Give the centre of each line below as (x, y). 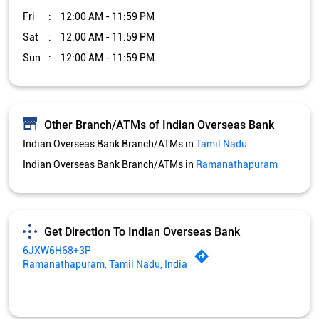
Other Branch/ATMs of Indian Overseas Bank (159, 125)
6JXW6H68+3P (57, 251)
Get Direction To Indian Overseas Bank (142, 231)
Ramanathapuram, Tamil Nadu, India (105, 265)
